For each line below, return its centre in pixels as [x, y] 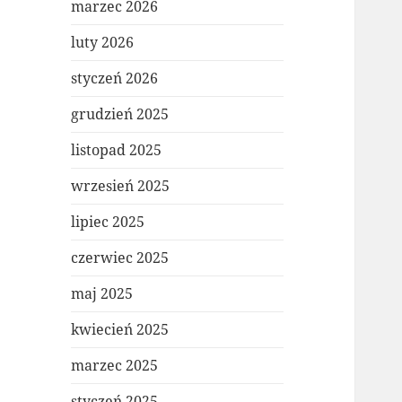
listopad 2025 [117, 150]
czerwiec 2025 [120, 258]
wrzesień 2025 [121, 186]
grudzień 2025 [120, 114]
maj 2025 [102, 294]
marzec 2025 [115, 366]
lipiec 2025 [108, 222]
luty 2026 [103, 43]
